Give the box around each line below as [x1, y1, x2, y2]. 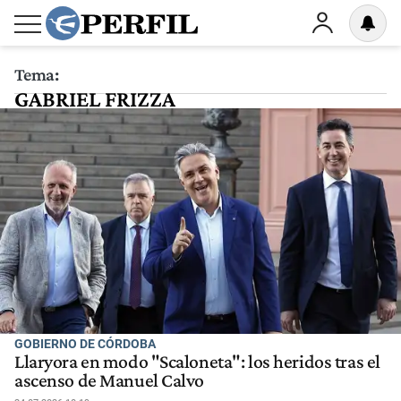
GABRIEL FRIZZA [14, 86, 175, 112]
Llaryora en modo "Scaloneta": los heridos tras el [14, 351, 380, 373]
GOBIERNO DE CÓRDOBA [14, 337, 156, 351]
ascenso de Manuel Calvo [14, 370, 205, 392]
